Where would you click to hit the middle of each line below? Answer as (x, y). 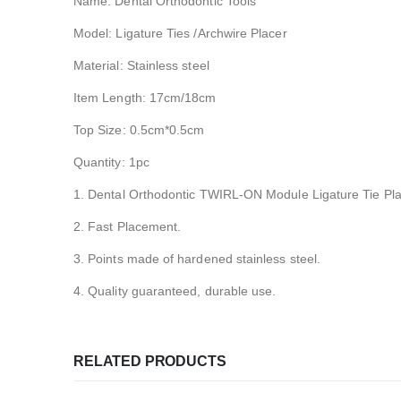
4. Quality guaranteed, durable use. (175, 291)
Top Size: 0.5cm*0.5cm (139, 130)
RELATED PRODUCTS (150, 361)
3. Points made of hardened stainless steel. (197, 259)
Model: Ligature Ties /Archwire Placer (180, 33)
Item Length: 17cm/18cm (145, 98)
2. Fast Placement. (128, 226)
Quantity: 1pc (111, 162)
